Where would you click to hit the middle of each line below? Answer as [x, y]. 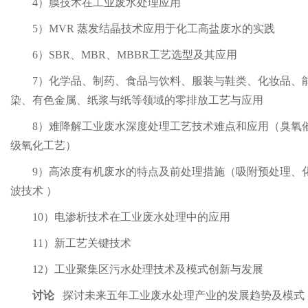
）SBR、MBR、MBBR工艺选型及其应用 [137, 55]
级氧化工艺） [43, 145]
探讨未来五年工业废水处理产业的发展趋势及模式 [184, 295]
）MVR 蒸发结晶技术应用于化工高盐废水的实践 [156, 29]
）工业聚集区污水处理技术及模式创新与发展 [153, 269]
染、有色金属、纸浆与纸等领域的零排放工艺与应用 [137, 100]
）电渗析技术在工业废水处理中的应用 [137, 217]
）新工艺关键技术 [87, 243]
